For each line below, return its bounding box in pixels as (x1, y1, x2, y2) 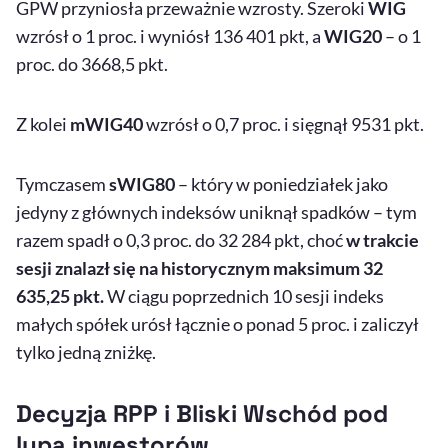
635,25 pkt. (16, 285, 104, 308)
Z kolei (16, 113, 70, 136)
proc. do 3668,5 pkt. (16, 53, 168, 76)
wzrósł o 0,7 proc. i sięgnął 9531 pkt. (146, 113, 424, 136)
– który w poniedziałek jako (178, 173, 388, 196)
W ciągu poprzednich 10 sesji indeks (104, 285, 384, 308)
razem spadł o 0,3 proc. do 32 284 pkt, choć (16, 229, 346, 252)
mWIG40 (70, 113, 146, 136)
